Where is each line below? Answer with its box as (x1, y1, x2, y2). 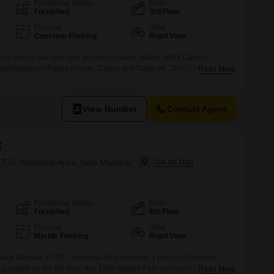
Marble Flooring (34, 232, 88, 240)
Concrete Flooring (34, 32, 97, 40)
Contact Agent (167, 103, 227, 114)
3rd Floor (149, 7, 181, 16)
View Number (83, 103, 137, 114)
